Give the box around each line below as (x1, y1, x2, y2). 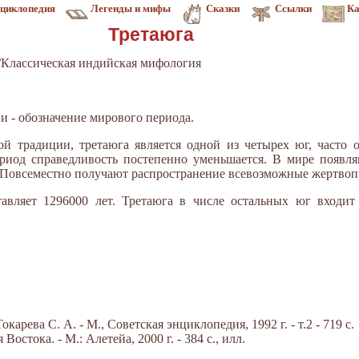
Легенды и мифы (91, 2, 171, 14)
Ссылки (275, 2, 312, 14)
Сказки (206, 2, 240, 14)
